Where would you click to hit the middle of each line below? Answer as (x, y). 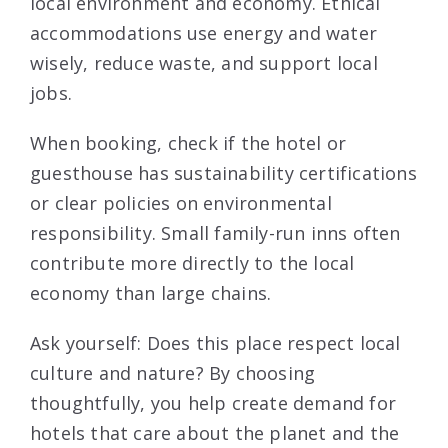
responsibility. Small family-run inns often (215, 232)
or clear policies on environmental (181, 202)
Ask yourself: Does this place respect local (215, 342)
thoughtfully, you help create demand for (213, 402)
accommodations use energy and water (204, 32)
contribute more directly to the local (192, 262)
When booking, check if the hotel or (188, 142)
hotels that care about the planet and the (215, 432)
